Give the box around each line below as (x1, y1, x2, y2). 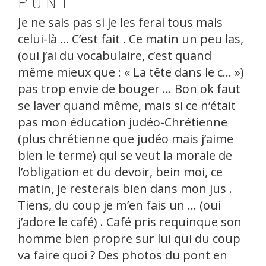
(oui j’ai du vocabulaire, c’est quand (18, 47, 211, 64)
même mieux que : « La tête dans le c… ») (18, 64, 244, 80)
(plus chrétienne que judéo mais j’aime (18, 131, 233, 147)
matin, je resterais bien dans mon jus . (18, 180, 232, 197)
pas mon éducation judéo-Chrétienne (18, 114, 227, 130)
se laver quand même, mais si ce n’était (18, 97, 236, 113)
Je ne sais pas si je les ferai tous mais (18, 14, 223, 30)
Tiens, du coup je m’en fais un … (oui (18, 197, 221, 213)
